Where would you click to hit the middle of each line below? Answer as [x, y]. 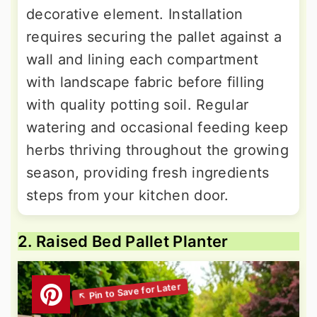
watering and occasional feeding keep [157, 128]
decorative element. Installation [135, 15]
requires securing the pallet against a [154, 37]
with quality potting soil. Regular [138, 105]
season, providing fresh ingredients [148, 173]
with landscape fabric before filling [145, 82]
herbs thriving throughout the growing [158, 150]
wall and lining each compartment [143, 60]
